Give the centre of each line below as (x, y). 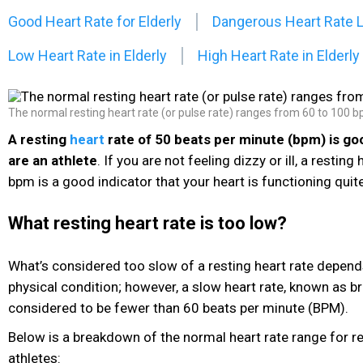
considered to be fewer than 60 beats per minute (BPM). (178, 308)
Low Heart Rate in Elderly (88, 55)
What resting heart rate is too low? (147, 224)
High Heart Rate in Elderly (279, 55)
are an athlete (53, 160)
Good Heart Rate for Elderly (95, 21)
